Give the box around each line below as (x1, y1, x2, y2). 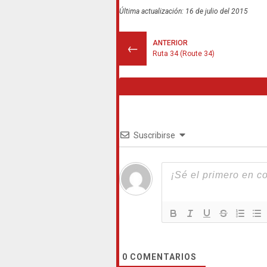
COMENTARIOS (127, 252, 197, 262)
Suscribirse (133, 131, 175, 140)
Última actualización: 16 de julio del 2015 (119, 7, 248, 15)
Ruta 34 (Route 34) (152, 49, 215, 58)
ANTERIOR (152, 39, 188, 47)
